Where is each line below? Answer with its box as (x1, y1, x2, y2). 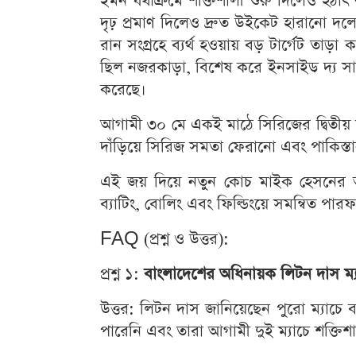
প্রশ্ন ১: (100, 263, 144, 285)
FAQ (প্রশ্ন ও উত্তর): (100, 228, 229, 250)
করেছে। (100, 79, 146, 101)
